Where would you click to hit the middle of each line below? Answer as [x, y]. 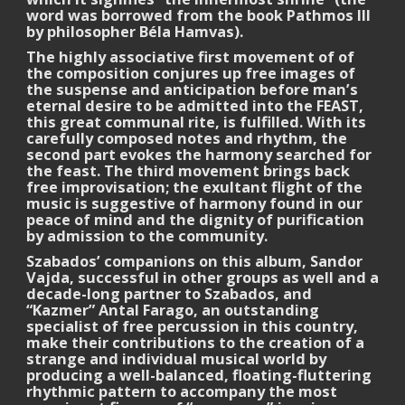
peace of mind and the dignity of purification [195, 220]
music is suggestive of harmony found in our [194, 203]
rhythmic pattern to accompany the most [182, 391]
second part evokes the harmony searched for [199, 155]
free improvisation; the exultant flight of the [194, 187]
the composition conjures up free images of [191, 73]
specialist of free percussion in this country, [192, 326]
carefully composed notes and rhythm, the [187, 138]
